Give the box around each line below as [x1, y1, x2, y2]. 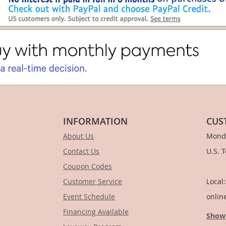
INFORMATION [63, 115, 128, 128]
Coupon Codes [63, 161, 112, 172]
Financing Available [63, 207, 129, 217]
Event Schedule [63, 192, 115, 202]
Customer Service [63, 177, 122, 187]
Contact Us [63, 146, 99, 156]
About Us [63, 131, 94, 141]
